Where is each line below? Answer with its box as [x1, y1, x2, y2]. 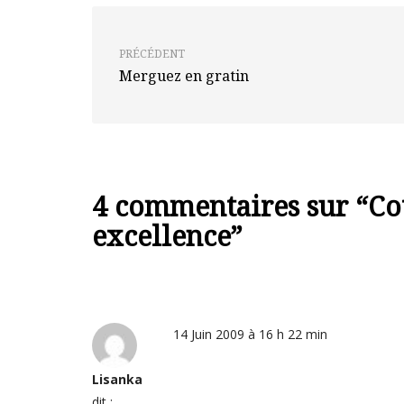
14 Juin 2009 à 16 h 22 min [173, 326, 327, 343]
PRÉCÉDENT [119, 46, 185, 61]
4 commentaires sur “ [92, 188, 368, 225]
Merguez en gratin [119, 66, 249, 86]
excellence [92, 217, 231, 254]
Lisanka [92, 371, 142, 388]
